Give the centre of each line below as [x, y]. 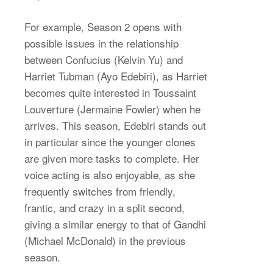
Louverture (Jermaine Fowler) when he [112, 108]
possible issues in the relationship [101, 43]
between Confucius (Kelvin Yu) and [104, 59]
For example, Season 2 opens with [103, 26]
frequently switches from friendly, [100, 191]
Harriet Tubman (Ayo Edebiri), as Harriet [116, 76]
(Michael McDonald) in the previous [105, 240]
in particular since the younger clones [110, 141]
